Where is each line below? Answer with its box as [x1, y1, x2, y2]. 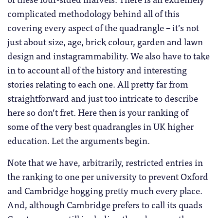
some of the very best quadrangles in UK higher [7, 118, 194, 133]
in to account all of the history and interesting [7, 62, 187, 77]
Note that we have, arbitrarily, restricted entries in [7, 154, 203, 169]
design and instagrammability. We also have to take [7, 48, 210, 63]
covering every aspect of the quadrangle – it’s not [7, 19, 199, 35]
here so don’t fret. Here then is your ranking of [7, 104, 188, 119]
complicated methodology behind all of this [7, 5, 180, 20]
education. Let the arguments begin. [7, 132, 150, 147]
